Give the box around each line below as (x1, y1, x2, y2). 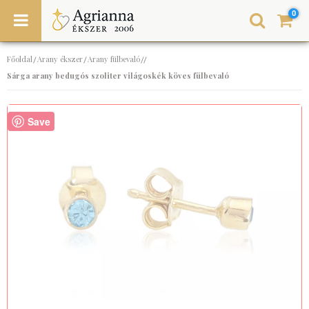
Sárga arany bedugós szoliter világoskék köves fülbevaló (7, 70, 229, 81)
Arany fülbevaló (88, 54, 140, 64)
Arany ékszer (37, 54, 83, 64)
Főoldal (7, 54, 32, 64)
